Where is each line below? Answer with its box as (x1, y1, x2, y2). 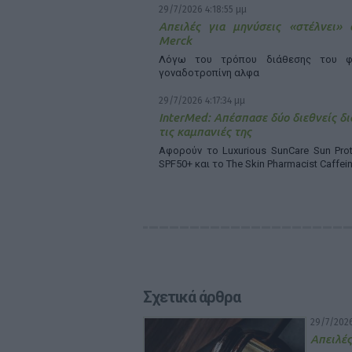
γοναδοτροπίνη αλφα (159, 67, 259, 79)
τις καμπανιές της (159, 125, 251, 138)
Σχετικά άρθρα (143, 288, 240, 306)
